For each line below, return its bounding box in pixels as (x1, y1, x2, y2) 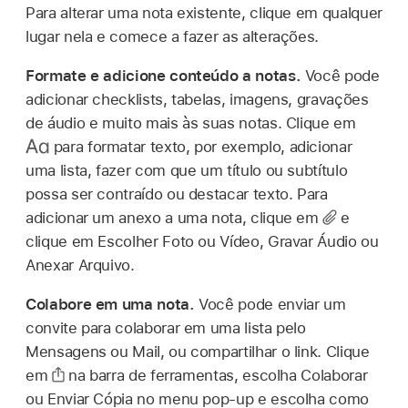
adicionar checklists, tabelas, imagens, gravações (25, 89, 369, 108)
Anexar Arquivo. (25, 255, 135, 274)
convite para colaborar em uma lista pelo (25, 318, 306, 337)
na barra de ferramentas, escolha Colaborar (64, 365, 368, 384)
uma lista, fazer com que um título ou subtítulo (25, 160, 348, 179)
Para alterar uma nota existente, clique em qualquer (25, 3, 382, 22)
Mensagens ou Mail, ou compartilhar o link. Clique (25, 342, 370, 361)
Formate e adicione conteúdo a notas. (25, 66, 305, 85)
